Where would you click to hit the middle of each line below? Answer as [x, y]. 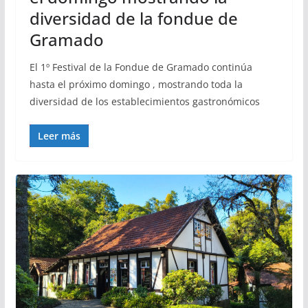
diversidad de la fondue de [133, 19]
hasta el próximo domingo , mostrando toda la [136, 85]
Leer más [59, 136]
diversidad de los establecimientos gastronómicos [144, 102]
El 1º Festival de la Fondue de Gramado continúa [141, 67]
